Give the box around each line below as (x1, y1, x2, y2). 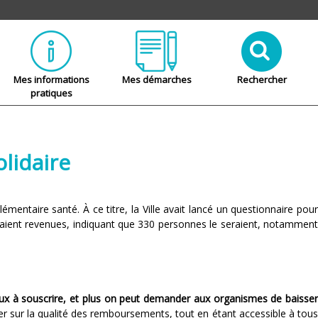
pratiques (30, 87, 72, 100)
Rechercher (236, 73, 287, 87)
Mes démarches (121, 73, 192, 87)
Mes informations (13, 73, 89, 87)
